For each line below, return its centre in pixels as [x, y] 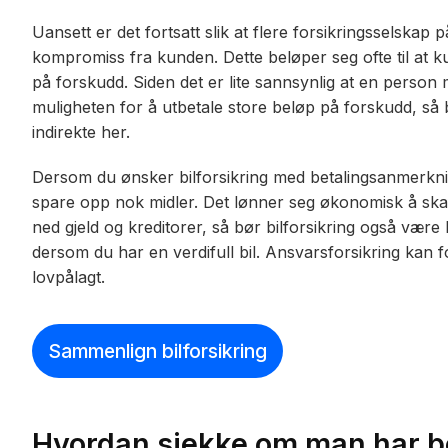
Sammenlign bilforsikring [157, 350]
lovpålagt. [68, 276]
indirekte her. [81, 132]
